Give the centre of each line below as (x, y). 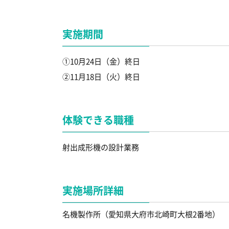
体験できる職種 (98, 120)
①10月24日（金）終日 (101, 61)
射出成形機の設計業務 (101, 147)
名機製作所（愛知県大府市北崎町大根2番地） (142, 214)
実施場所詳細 (93, 190)
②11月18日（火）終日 (101, 77)
